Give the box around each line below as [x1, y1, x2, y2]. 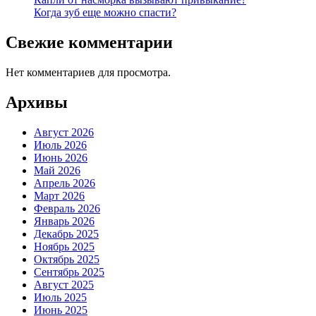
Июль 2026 [34, 138, 87, 151]
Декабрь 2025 [34, 227, 99, 240]
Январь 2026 [34, 214, 95, 227]
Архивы [6, 92, 68, 111]
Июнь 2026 [34, 151, 87, 164]
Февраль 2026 [34, 202, 100, 214]
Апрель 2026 [34, 176, 95, 189]
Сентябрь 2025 [34, 265, 104, 278]
